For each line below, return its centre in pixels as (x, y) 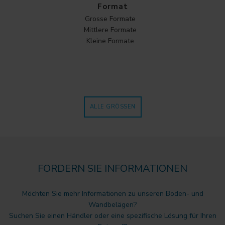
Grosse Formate (110, 19)
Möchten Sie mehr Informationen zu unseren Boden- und (113, 193)
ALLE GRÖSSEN (110, 106)
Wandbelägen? (113, 204)
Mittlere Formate (110, 30)
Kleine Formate (110, 41)
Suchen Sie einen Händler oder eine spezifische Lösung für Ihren (113, 215)
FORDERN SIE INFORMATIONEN (113, 168)
